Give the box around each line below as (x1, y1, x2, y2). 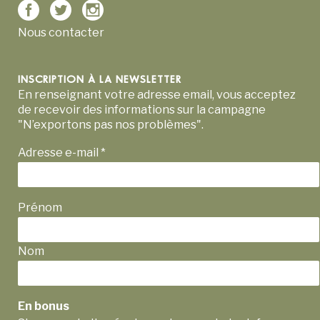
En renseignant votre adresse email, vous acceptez (18, 88, 296, 101)
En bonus (18, 299, 69, 313)
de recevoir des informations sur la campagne (18, 103, 266, 116)
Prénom (18, 201, 64, 214)
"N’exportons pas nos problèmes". (18, 118, 204, 131)
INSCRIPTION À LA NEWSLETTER (18, 75, 181, 85)
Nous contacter (18, 26, 104, 39)
